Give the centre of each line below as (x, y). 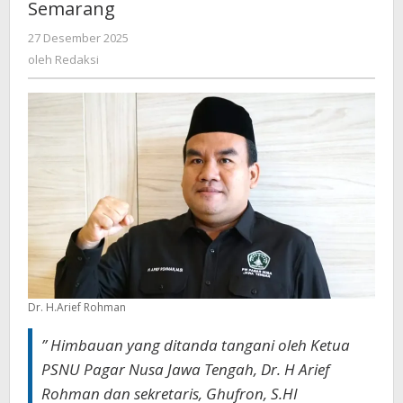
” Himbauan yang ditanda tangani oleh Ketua (196, 345)
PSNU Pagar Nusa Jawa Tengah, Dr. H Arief (185, 369)
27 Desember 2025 (78, 37)
